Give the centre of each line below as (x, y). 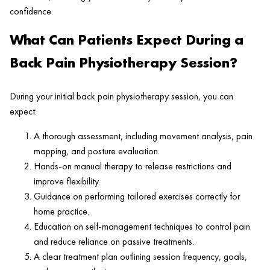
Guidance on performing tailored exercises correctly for (137, 196)
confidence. (31, 11)
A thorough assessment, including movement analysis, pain (143, 136)
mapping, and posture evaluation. (97, 151)
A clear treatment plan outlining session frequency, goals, (140, 256)
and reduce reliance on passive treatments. (114, 241)
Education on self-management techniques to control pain (142, 226)
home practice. (61, 211)
